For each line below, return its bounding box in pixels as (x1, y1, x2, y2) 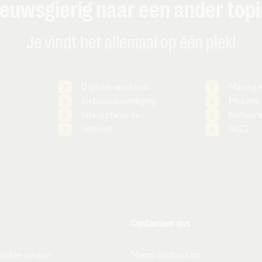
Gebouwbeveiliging (81, 96, 157, 106)
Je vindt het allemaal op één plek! (26, 32, 236, 53)
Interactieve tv (81, 111, 140, 120)
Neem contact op (131, 250, 201, 260)
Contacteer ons (131, 218, 190, 229)
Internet (81, 125, 113, 134)
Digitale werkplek (81, 82, 150, 92)
